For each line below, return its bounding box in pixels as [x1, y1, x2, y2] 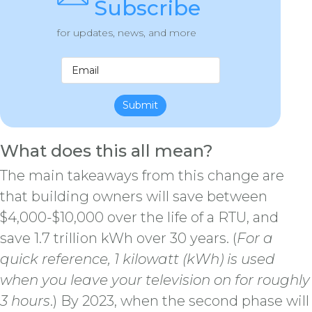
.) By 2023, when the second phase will [50, 292, 309, 309]
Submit [123, 99, 159, 112]
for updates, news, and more [56, 26, 196, 40]
